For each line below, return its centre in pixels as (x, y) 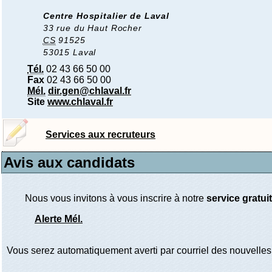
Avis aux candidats (69, 162)
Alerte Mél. (59, 219)
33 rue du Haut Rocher (92, 28)
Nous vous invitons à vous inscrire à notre (116, 198)
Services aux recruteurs (100, 134)
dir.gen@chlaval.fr (90, 91)
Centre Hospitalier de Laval (106, 16)
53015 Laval (70, 52)
